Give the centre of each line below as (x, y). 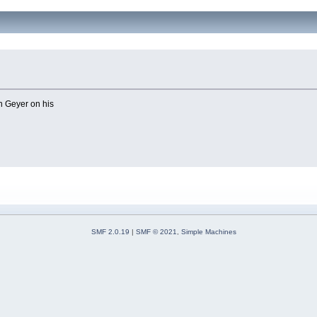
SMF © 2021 (156, 231)
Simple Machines (209, 231)
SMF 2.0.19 (110, 231)
